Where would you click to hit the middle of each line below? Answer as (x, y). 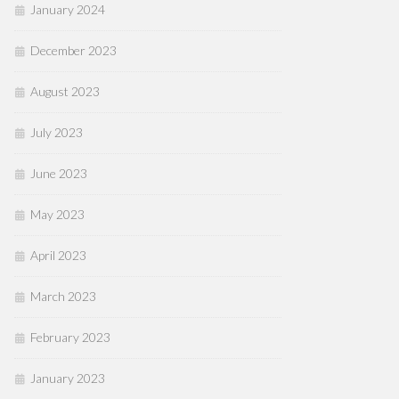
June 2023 (59, 173)
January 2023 (68, 378)
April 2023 (58, 255)
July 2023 (57, 132)
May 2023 (57, 214)
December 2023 (73, 50)
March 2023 (63, 296)
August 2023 (65, 91)
